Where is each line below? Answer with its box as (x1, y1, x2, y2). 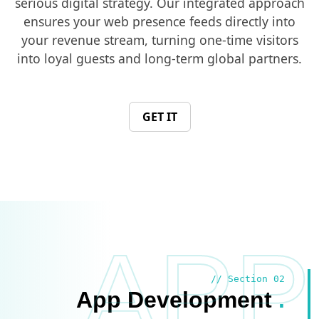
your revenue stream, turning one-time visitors (21, 31, 298, 48)
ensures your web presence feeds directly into (23, 12, 296, 30)
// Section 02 (211, 273, 285, 284)
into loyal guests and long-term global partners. (17, 49, 302, 67)
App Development (76, 286, 278, 313)
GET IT (142, 108, 177, 125)
